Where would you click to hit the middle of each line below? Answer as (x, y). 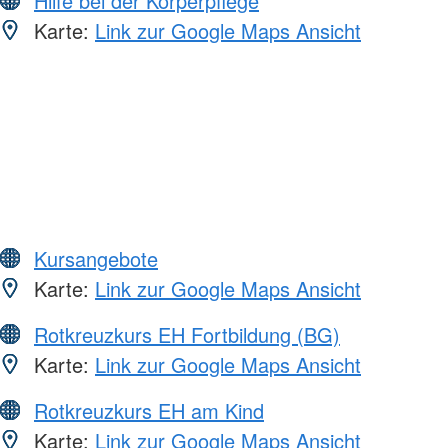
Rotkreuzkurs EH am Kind (149, 410)
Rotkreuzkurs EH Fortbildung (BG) (187, 334)
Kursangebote (96, 258)
